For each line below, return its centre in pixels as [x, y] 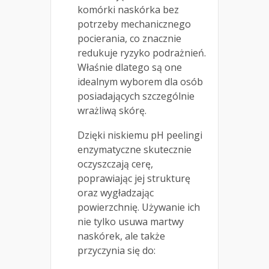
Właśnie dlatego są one [130, 68]
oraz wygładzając [116, 193]
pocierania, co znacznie [129, 39]
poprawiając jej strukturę [134, 179]
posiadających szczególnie [136, 96]
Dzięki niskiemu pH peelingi [140, 135]
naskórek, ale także [121, 236]
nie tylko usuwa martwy [131, 222]
